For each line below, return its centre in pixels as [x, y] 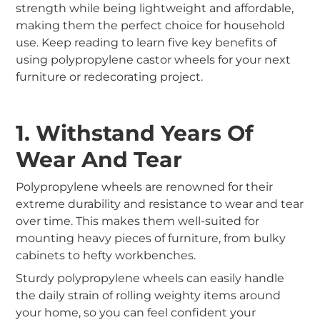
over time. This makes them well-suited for [138, 221]
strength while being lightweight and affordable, [155, 9]
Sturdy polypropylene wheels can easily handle [150, 279]
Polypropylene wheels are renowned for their [145, 187]
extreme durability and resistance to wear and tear [160, 204]
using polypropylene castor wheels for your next [154, 60]
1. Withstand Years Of [135, 134]
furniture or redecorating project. [117, 77]
